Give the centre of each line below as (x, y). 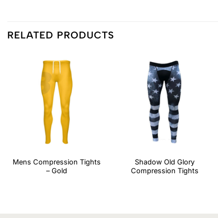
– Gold (56, 171)
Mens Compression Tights (56, 162)
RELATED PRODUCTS (61, 35)
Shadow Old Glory (165, 162)
